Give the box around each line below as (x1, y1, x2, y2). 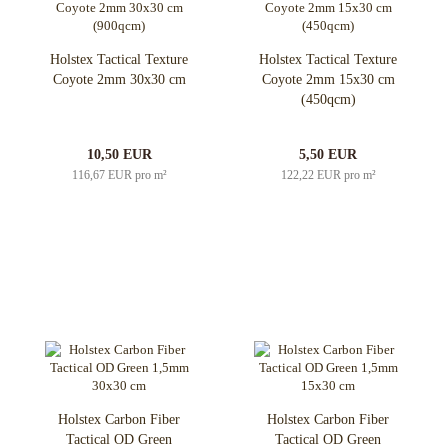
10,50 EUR (86, 147, 152, 163)
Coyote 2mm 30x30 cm (52, 72, 186, 88)
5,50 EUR (299, 147, 357, 163)
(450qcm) (300, 92, 356, 108)
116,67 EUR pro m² (71, 168, 167, 183)
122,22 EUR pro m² (280, 168, 376, 183)
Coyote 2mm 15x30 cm (261, 72, 395, 88)
